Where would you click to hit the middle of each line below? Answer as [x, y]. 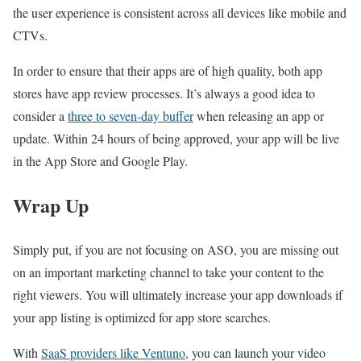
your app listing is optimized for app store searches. [142, 317]
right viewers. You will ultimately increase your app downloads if [178, 294]
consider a [40, 115]
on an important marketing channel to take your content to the [168, 272]
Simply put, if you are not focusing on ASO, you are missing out [176, 249]
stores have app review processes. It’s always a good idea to [164, 93]
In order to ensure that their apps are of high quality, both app [168, 70]
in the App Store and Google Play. [100, 160]
